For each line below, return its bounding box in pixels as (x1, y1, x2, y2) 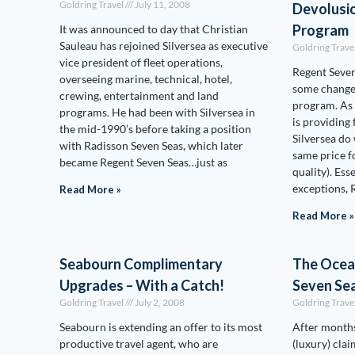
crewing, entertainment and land (59, 89, 219, 102)
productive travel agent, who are (59, 337, 218, 350)
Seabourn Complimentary (59, 255, 223, 273)
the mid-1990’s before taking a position (59, 122, 251, 136)
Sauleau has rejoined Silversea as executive (59, 39, 268, 52)
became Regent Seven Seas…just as (59, 155, 227, 169)
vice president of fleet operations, (59, 55, 223, 69)
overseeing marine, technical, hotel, (59, 72, 232, 86)
